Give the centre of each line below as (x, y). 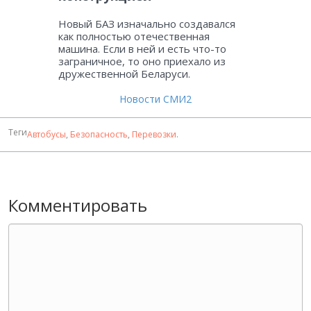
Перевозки (154, 134)
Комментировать (78, 205)
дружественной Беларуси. (124, 73)
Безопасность (99, 134)
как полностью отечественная (134, 36)
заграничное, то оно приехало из (142, 61)
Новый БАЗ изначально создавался (147, 23)
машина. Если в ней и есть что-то (142, 48)
